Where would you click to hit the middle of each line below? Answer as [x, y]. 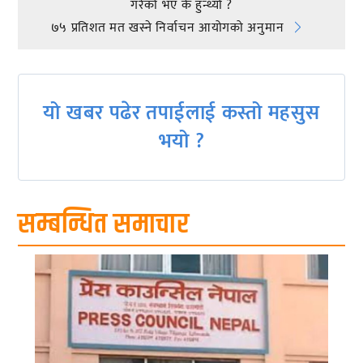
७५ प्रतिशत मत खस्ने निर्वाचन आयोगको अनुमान [167, 28]
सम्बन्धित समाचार [104, 225]
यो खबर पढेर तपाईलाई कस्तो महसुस [181, 113]
